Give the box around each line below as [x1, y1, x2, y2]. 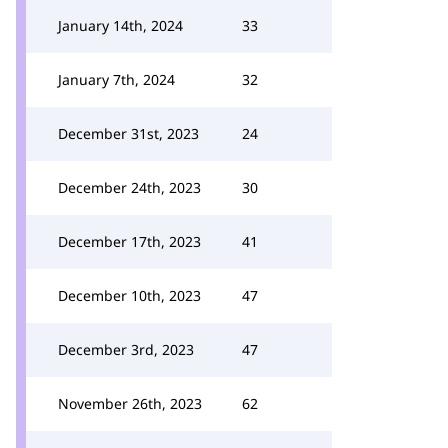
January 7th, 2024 [58, 70, 175, 89]
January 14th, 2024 [58, 16, 183, 35]
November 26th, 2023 [58, 394, 202, 413]
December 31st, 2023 [58, 124, 199, 143]
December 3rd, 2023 [58, 340, 194, 359]
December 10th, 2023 [58, 286, 201, 305]
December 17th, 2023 [58, 232, 201, 251]
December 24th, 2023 [58, 178, 201, 197]
